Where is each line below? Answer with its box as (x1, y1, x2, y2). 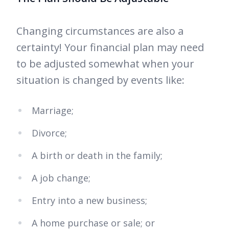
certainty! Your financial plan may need (16, 40, 204, 55)
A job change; (32, 172, 93, 185)
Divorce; (32, 127, 70, 140)
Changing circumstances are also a (16, 24, 184, 38)
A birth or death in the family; (32, 149, 165, 162)
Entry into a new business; (32, 194, 150, 207)
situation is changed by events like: (16, 73, 185, 87)
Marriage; (32, 104, 76, 117)
